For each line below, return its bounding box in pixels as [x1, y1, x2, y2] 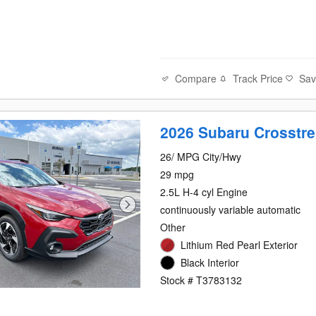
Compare [175, 71, 217, 85]
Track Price [233, 71, 284, 86]
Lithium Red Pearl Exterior [181, 238, 298, 253]
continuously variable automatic [160, 202, 301, 217]
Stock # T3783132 [160, 273, 243, 288]
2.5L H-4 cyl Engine [160, 185, 248, 200]
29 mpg [160, 167, 195, 182]
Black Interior [181, 255, 240, 270]
